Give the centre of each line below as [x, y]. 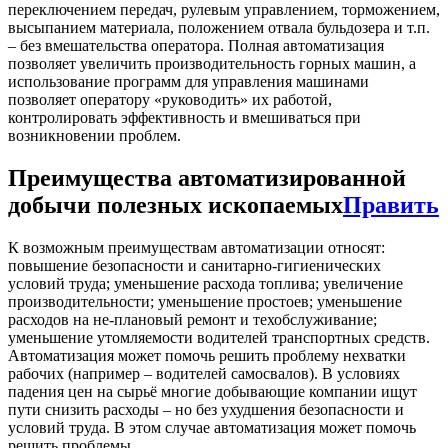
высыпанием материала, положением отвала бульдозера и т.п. [219, 28]
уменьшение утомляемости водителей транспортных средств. [219, 338]
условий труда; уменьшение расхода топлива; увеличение [205, 284]
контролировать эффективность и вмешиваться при [184, 118]
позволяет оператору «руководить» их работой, [170, 100]
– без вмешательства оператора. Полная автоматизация [196, 46]
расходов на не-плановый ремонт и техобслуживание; [192, 320]
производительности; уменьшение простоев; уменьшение [205, 302]
